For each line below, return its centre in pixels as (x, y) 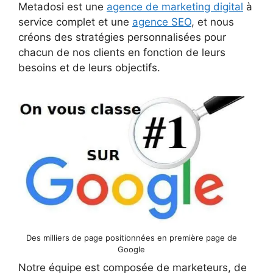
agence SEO (162, 22)
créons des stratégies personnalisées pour (122, 37)
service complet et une (75, 22)
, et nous (213, 22)
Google (131, 249)
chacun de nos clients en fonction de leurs (122, 52)
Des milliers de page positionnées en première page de (131, 237)
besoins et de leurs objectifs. (89, 67)
